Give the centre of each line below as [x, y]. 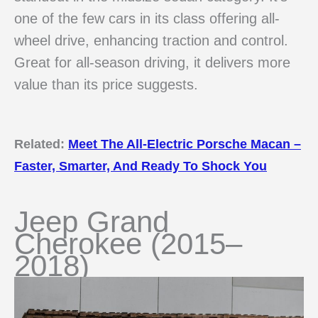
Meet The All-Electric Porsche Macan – [185, 144]
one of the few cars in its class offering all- [147, 19]
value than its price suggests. [106, 85]
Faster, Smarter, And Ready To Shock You [141, 166]
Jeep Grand [92, 221]
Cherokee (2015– [128, 243]
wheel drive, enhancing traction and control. [151, 41]
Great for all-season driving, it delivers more [152, 63]
